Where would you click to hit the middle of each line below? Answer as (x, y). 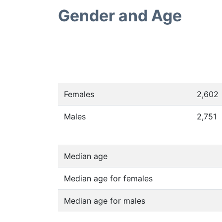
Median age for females (108, 178)
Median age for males (105, 201)
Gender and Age (120, 16)
